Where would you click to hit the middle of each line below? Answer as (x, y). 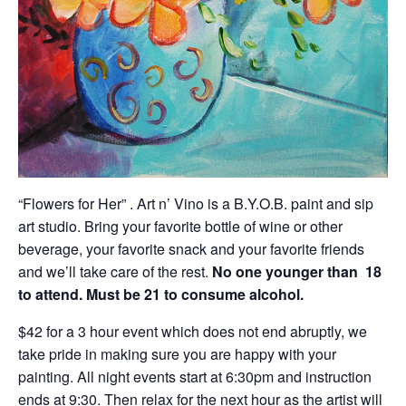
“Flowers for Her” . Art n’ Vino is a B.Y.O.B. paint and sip (196, 203)
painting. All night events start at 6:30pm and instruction (195, 376)
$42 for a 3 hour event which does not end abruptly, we (193, 331)
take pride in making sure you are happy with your (177, 353)
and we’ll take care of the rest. (115, 271)
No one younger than (285, 271)
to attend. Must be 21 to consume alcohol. (161, 294)
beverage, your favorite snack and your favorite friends (191, 248)
